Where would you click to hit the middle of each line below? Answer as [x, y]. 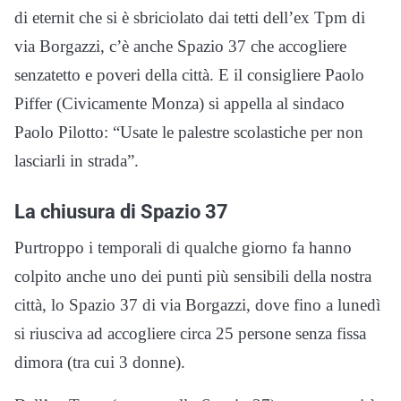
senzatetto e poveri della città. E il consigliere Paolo [189, 74]
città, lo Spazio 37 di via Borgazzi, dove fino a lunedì [197, 304]
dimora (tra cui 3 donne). [100, 362]
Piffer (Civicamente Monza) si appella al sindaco [179, 103]
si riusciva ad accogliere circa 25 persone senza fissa [190, 333]
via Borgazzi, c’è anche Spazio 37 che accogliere [180, 46]
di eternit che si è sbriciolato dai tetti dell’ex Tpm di [190, 17]
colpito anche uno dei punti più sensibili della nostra [193, 276]
